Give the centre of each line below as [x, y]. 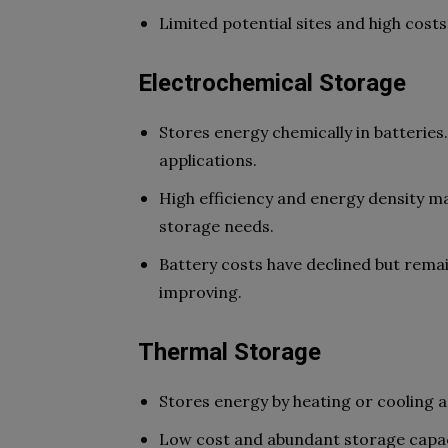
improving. [200, 292]
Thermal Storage [229, 352]
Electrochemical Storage [272, 83]
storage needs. [216, 226]
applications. [208, 160]
